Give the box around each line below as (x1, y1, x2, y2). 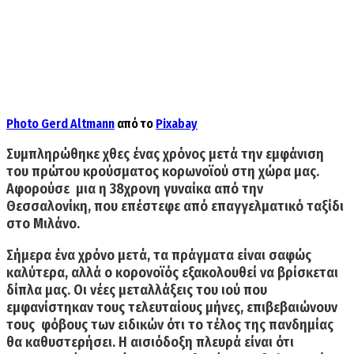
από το (115, 115, 156, 131)
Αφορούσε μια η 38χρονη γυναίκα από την (6, 179, 263, 198)
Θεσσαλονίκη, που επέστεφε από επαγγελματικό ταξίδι (6, 197, 344, 215)
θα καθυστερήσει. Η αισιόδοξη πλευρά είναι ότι (6, 333, 294, 351)
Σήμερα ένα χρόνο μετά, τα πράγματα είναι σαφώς (6, 246, 311, 264)
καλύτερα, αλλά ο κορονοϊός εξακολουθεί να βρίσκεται (6, 263, 338, 281)
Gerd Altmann (41, 115, 115, 131)
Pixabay (156, 115, 198, 131)
